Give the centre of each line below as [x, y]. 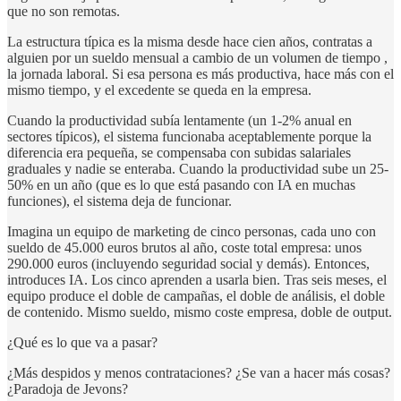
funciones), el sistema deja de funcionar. [119, 200]
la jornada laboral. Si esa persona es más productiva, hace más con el [200, 73]
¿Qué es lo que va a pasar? [82, 342]
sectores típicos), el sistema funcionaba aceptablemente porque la [189, 136]
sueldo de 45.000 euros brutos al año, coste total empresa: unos [184, 247]
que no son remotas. [64, 11]
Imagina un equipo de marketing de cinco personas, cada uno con [192, 231]
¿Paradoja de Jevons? [68, 388]
